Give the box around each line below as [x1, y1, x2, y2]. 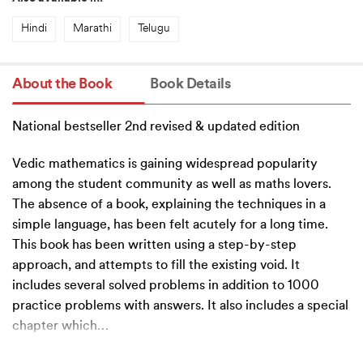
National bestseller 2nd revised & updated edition [12, 121, 300, 135]
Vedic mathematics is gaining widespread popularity [12, 158, 318, 172]
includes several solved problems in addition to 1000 [12, 280, 319, 293]
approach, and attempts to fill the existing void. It [12, 259, 300, 273]
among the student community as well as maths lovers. [12, 178, 331, 192]
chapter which [12, 320, 97, 334]
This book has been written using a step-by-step [12, 239, 297, 253]
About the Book [12, 77, 112, 93]
